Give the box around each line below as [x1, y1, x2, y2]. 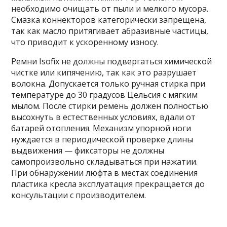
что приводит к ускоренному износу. [11, 36, 159, 48]
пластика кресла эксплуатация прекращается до [11, 178, 205, 190]
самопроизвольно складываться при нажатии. [11, 156, 198, 168]
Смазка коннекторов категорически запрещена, [11, 14, 207, 26]
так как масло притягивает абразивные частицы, [11, 25, 209, 37]
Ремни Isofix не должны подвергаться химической [11, 56, 212, 67]
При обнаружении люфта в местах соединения [11, 167, 198, 179]
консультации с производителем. [11, 190, 146, 201]
